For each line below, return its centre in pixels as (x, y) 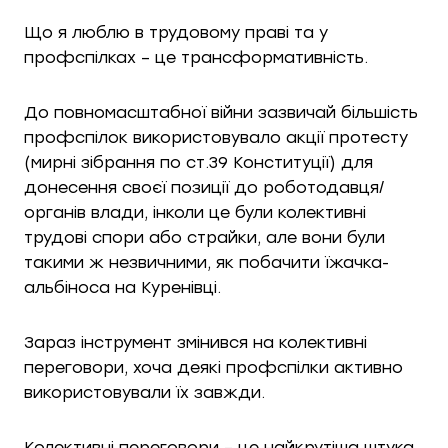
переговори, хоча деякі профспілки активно (213, 367)
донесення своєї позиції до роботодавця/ (204, 187)
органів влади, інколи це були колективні (195, 212)
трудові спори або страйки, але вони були (204, 237)
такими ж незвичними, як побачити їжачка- (206, 262)
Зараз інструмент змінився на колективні (195, 342)
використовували (100, 392)
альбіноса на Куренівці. (122, 287)
